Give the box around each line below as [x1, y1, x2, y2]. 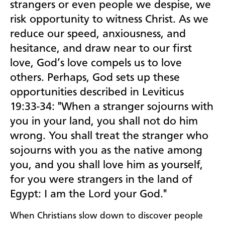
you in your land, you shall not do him [10, 116, 198, 128]
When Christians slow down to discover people [10, 211, 203, 221]
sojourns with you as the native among [10, 145, 202, 157]
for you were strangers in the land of [10, 174, 192, 186]
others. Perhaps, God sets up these [10, 72, 180, 84]
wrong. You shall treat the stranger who [10, 131, 208, 142]
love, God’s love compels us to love [10, 58, 182, 69]
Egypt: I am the [10, 189, 88, 200]
